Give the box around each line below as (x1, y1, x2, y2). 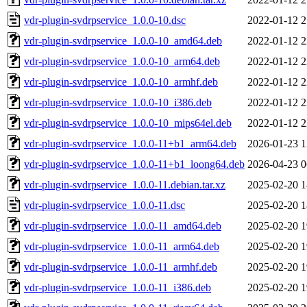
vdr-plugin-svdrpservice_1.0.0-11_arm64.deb (24, 240, 219, 252)
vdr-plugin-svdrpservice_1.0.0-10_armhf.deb (24, 75, 218, 88)
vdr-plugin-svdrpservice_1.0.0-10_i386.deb (24, 96, 212, 108)
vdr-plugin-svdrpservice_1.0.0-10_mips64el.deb (24, 116, 232, 129)
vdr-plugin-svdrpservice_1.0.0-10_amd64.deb (24, 34, 222, 47)
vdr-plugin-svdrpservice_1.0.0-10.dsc (24, 14, 186, 26)
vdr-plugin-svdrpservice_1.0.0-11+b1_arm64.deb (24, 137, 236, 149)
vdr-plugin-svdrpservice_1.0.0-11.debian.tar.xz (24, 178, 225, 191)
